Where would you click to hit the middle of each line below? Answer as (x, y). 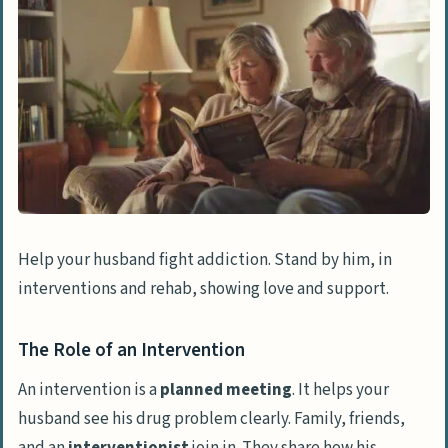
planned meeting (226, 389)
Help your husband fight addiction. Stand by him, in (205, 260)
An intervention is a (89, 389)
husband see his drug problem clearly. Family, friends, (211, 418)
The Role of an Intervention (131, 351)
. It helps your (340, 389)
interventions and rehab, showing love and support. (203, 289)
